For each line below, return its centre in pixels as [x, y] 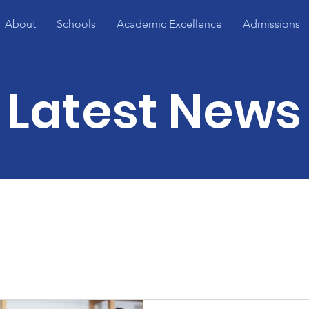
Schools [76, 24]
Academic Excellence [169, 24]
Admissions [271, 24]
